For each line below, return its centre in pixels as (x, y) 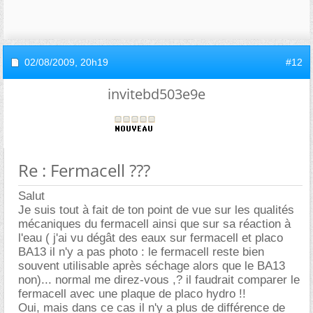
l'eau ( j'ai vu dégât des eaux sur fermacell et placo (151, 238)
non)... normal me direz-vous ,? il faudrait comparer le (159, 279)
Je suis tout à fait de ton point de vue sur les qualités (156, 210)
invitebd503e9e (156, 94)
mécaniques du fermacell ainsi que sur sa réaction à (154, 224)
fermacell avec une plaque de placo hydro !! (132, 293)
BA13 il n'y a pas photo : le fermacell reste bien (141, 252)
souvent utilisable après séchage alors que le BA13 (152, 265)
